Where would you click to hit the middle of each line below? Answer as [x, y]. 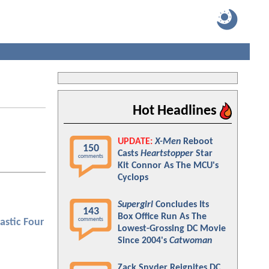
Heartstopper [167, 154]
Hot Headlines [176, 111]
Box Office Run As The [162, 217]
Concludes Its [181, 205]
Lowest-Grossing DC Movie [172, 229]
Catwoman [191, 241]
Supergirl [135, 205]
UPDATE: [135, 142]
